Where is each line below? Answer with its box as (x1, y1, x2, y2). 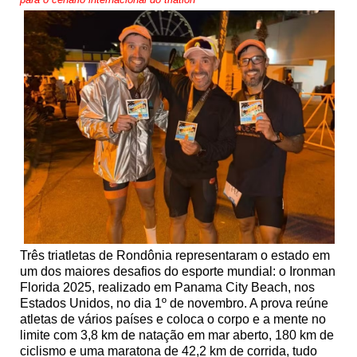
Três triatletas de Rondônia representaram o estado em (20, 248, 330, 262)
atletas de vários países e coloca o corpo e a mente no (20, 312, 326, 326)
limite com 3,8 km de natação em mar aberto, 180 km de (20, 328, 334, 342)
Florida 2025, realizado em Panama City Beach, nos (20, 280, 315, 294)
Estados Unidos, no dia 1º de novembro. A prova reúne (20, 296, 328, 310)
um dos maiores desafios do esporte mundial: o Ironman (20, 264, 335, 278)
